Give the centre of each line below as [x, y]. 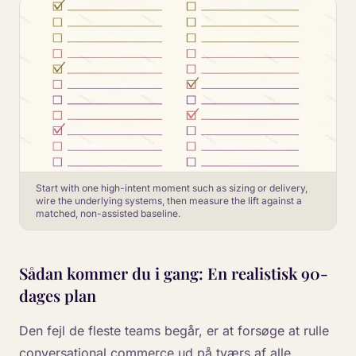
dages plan [58, 295]
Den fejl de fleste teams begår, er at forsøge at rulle [174, 331]
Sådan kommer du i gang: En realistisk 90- [174, 273]
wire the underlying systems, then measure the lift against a [169, 201]
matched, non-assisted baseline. [108, 213]
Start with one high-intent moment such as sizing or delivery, [172, 188]
